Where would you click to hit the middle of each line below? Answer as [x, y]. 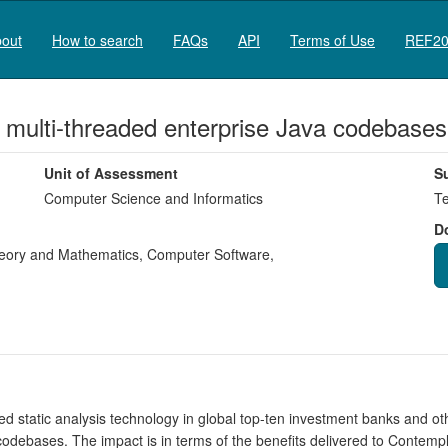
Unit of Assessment [111, 173]
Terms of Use [332, 39]
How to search [97, 39]
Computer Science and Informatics [153, 198]
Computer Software [206, 254]
